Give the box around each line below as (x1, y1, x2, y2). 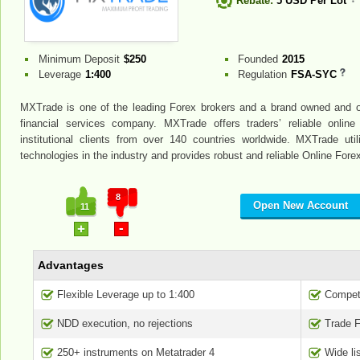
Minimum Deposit (39, 53, 120, 65)
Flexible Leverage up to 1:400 (57, 288, 194, 301)
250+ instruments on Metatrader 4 (57, 346, 215, 358)
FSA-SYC (291, 68, 341, 80)
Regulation (238, 68, 288, 80)
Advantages (38, 259, 104, 272)
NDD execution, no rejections (57, 317, 193, 329)
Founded (238, 53, 279, 65)
